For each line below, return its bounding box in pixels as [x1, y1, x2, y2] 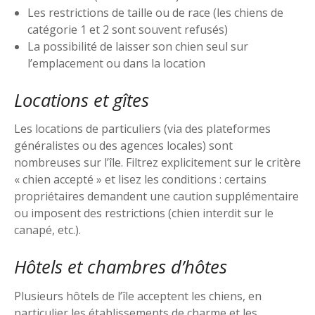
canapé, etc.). [14, 222, 81, 238]
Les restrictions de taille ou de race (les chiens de [27, 4, 284, 20]
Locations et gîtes [14, 87, 149, 112]
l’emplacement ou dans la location [27, 55, 206, 71]
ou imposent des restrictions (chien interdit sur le [14, 205, 274, 221]
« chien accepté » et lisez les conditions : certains [14, 172, 266, 188]
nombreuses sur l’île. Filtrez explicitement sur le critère [14, 155, 301, 171]
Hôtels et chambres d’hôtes [14, 255, 227, 280]
